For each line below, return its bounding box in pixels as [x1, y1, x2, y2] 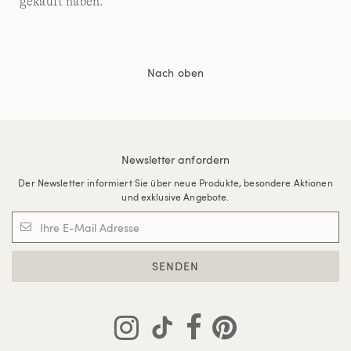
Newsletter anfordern [121, 152, 230, 167]
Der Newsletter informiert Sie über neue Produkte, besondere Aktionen [18, 176, 333, 189]
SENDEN [151, 259, 200, 273]
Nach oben [147, 65, 204, 80]
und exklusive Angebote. [121, 190, 230, 203]
